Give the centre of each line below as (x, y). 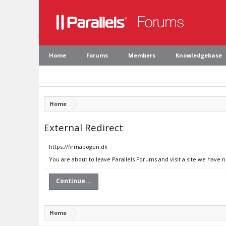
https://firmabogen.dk (78, 147)
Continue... (74, 181)
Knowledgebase (199, 55)
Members (142, 55)
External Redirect (83, 127)
